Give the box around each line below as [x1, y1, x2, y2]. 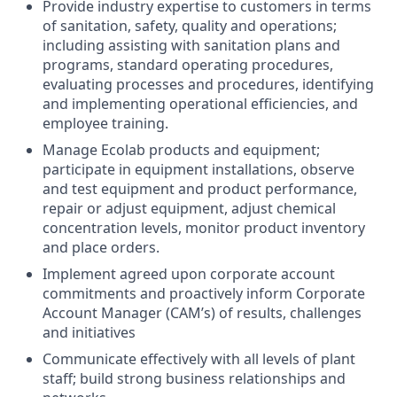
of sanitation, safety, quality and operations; [43, 16, 337, 35]
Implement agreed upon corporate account [43, 264, 335, 284]
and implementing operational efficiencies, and [43, 94, 358, 113]
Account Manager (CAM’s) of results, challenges [43, 303, 362, 323]
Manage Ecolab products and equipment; [43, 140, 320, 160]
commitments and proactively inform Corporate [43, 284, 365, 303]
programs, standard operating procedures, [43, 55, 333, 74]
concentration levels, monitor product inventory [43, 218, 365, 237]
